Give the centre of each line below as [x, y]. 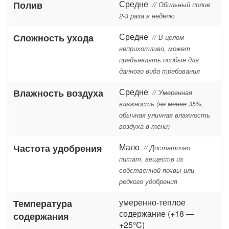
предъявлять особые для [159, 60]
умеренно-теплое [152, 202]
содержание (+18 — [157, 213]
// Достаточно [167, 148]
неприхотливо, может [155, 49]
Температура [43, 203]
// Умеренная [172, 93]
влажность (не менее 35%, [161, 104]
